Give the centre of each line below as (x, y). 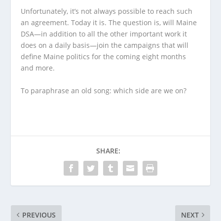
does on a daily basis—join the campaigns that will (105, 45)
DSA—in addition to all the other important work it (104, 34)
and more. (39, 68)
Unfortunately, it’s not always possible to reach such (107, 11)
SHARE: (108, 150)
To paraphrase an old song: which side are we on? (105, 90)
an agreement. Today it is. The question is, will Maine (109, 23)
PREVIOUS (39, 215)
